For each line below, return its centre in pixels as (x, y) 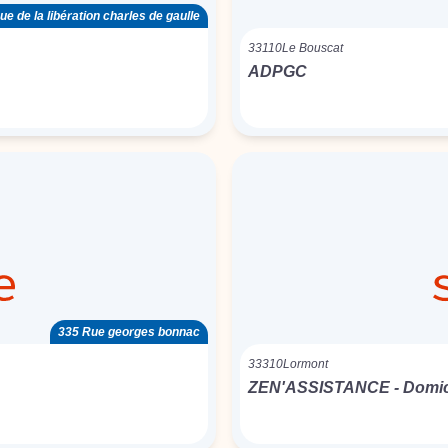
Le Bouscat (312, 48)
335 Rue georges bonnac (129, 332)
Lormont (305, 364)
